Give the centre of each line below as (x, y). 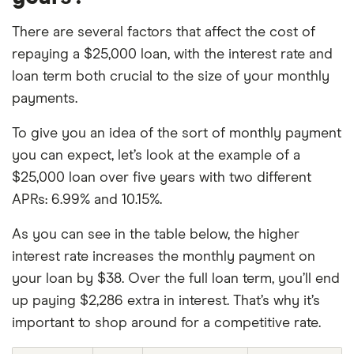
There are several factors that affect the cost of (164, 32)
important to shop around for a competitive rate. (166, 323)
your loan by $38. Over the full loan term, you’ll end (176, 279)
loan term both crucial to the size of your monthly (171, 77)
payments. (45, 99)
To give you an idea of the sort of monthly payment (177, 134)
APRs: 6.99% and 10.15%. (87, 200)
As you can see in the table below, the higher (156, 235)
